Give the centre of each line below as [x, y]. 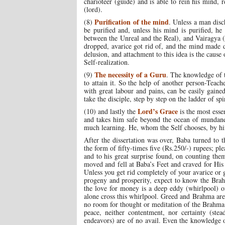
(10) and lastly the [111, 111]
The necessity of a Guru [131, 75]
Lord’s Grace [158, 111]
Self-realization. [107, 62]
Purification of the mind [132, 22]
